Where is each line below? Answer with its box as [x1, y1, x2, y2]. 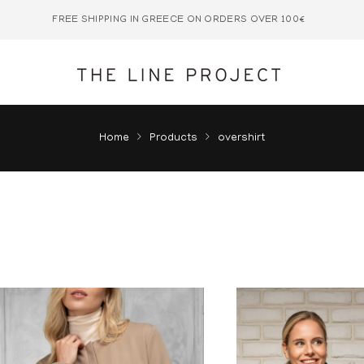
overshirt [218, 132, 265, 145]
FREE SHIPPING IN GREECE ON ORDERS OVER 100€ [52, 14, 305, 25]
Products [149, 132, 197, 145]
